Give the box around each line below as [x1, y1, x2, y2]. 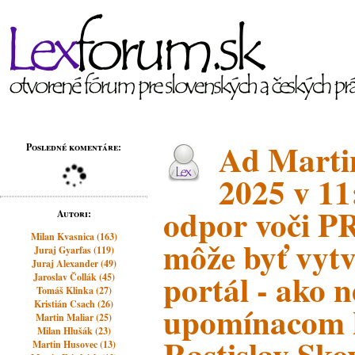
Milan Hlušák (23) [36, 324, 111, 338]
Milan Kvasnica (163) [30, 230, 117, 243]
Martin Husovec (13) [32, 338, 116, 351]
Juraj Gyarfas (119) [33, 243, 114, 257]
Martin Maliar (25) [36, 311, 113, 324]
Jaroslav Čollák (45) [32, 270, 115, 284]
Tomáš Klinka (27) [36, 284, 112, 297]
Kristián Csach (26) [34, 297, 114, 311]
